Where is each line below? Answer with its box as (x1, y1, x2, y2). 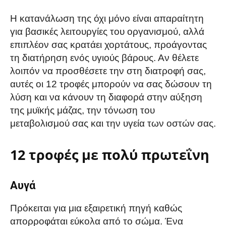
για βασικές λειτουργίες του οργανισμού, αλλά (10, 26, 204, 37)
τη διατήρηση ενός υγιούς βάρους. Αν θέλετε (10, 52, 199, 63)
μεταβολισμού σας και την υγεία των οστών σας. (10, 118, 216, 129)
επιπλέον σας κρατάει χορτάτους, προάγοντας (10, 39, 207, 50)
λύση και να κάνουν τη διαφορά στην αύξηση (10, 91, 202, 102)
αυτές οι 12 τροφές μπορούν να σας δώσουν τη (10, 78, 212, 89)
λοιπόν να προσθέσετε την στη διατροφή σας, (10, 65, 206, 76)
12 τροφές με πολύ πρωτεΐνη (10, 145, 209, 164)
